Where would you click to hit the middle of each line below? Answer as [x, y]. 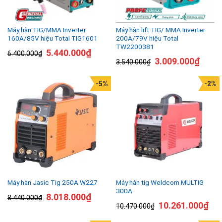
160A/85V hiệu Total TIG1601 [53, 38]
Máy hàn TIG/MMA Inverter [47, 30]
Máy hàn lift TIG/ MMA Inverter [161, 30]
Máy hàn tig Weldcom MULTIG [160, 182]
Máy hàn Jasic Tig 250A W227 [53, 183]
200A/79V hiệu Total [147, 38]
